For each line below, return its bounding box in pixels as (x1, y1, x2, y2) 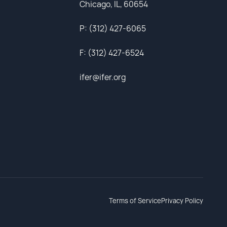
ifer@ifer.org (80, 71, 126, 83)
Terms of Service (109, 196, 161, 206)
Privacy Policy (161, 196, 203, 206)
